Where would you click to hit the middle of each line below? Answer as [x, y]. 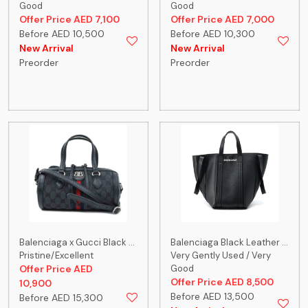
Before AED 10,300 [213, 33]
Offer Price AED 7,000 [222, 19]
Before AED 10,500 [62, 33]
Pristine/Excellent [56, 255]
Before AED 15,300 [61, 297]
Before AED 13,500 [212, 296]
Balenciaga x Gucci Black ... [77, 242]
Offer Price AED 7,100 [69, 19]
